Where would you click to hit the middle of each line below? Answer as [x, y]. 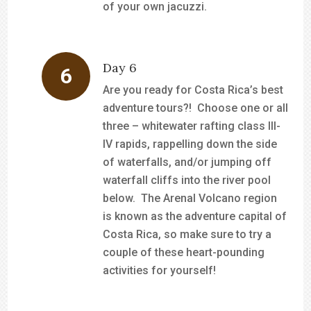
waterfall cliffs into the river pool [187, 180]
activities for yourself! [160, 270]
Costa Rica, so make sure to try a [187, 234]
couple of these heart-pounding [184, 252]
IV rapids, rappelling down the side [190, 144]
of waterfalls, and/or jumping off [187, 162]
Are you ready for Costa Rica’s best [193, 90]
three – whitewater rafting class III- [192, 126]
